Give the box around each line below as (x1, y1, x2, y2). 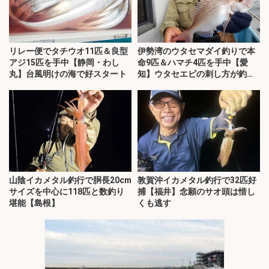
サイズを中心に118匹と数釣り (9, 186, 124, 196)
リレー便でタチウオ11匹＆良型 (9, 46, 128, 56)
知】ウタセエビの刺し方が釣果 (138, 69, 255, 79)
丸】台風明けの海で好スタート (9, 69, 127, 79)
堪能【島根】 (9, 198, 59, 208)
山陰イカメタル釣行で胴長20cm (9, 175, 131, 185)
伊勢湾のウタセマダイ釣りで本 (138, 46, 255, 56)
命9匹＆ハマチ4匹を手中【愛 (138, 58, 248, 68)
